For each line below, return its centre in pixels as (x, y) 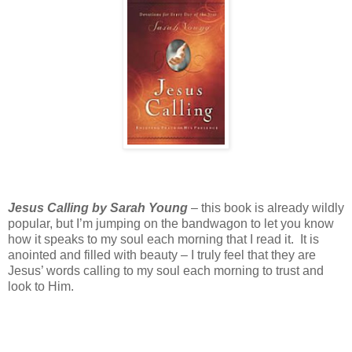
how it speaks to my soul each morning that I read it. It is (163, 239)
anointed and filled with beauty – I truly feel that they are (162, 255)
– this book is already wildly (266, 207)
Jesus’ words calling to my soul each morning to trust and (166, 270)
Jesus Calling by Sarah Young (98, 207)
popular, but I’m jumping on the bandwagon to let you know (171, 223)
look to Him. (41, 286)
